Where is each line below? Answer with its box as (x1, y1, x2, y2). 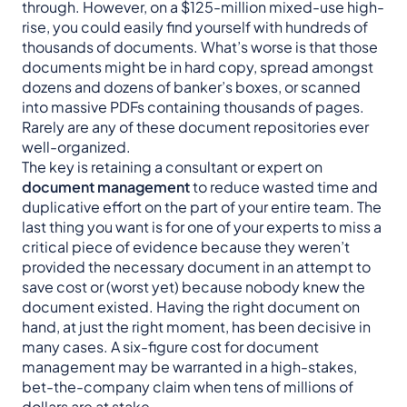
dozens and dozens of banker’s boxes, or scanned (22, 77, 361, 97)
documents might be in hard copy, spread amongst (22, 57, 373, 77)
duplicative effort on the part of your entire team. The (22, 197, 382, 217)
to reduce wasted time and (190, 177, 378, 197)
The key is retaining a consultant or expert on (22, 157, 323, 177)
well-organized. (22, 137, 131, 157)
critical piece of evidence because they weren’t (22, 237, 350, 257)
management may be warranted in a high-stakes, (22, 357, 357, 377)
